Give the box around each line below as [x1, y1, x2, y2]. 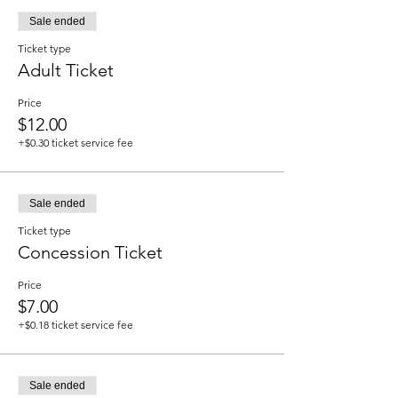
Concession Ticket [18, 242, 163, 263]
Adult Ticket [18, 60, 114, 81]
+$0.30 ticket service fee [18, 136, 133, 149]
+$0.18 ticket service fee [18, 318, 133, 331]
